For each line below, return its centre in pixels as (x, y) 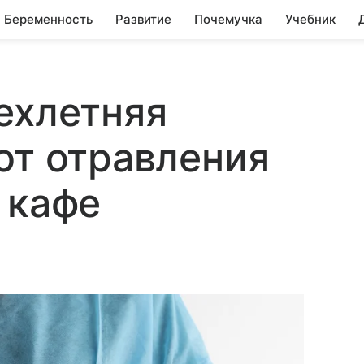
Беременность (48, 19)
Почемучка (228, 19)
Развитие (143, 19)
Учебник (310, 19)
